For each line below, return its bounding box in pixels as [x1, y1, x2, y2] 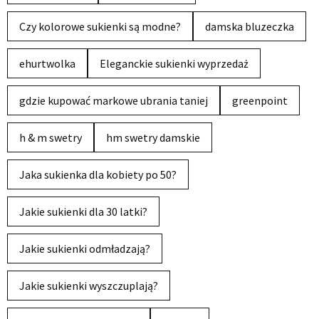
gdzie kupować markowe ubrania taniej [19, 93, 208, 108]
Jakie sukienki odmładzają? [19, 241, 150, 256]
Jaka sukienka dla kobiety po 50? [19, 167, 177, 182]
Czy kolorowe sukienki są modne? [19, 19, 181, 33]
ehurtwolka [19, 56, 75, 70]
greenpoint [232, 93, 288, 108]
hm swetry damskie [106, 130, 200, 145]
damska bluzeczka [205, 19, 294, 33]
